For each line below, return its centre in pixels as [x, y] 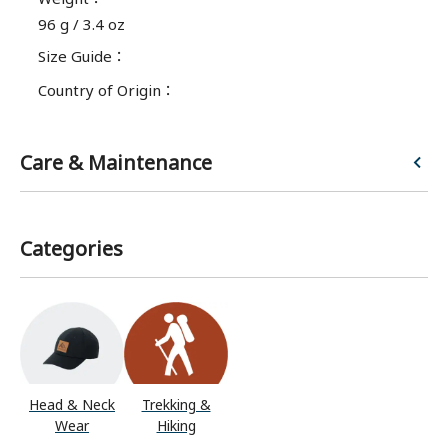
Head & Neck [72, 404]
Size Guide [75, 56]
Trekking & [176, 404]
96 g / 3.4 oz [81, 24]
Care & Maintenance [116, 162]
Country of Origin [99, 90]
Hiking [176, 425]
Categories [71, 248]
